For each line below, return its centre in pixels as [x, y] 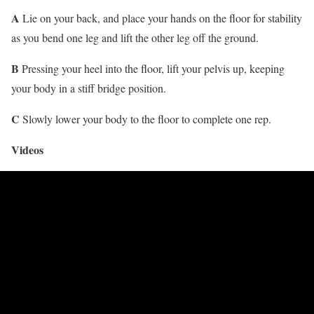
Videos [27, 149]
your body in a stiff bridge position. [89, 88]
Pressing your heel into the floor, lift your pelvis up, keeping [152, 68]
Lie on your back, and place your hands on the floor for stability [161, 18]
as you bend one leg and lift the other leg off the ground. [135, 37]
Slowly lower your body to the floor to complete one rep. [145, 118]
